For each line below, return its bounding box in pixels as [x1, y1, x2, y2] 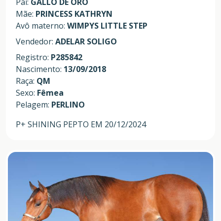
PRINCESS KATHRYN [36, 8, 112, 19]
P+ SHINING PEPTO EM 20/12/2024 [16, 118, 146, 130]
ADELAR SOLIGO [55, 36, 117, 47]
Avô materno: [16, 20, 67, 31]
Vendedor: [16, 36, 55, 47]
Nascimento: [16, 63, 64, 74]
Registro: [16, 51, 51, 63]
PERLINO [51, 99, 85, 110]
